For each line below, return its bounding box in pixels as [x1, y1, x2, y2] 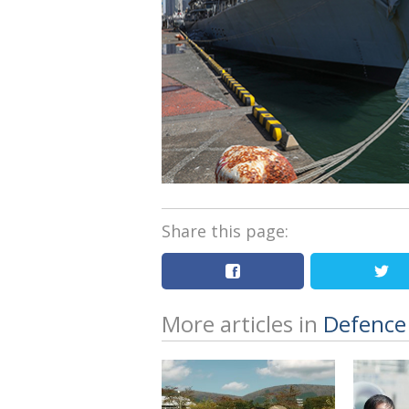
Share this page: [162, 219, 288, 242]
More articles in [162, 308, 323, 339]
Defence [323, 308, 406, 339]
